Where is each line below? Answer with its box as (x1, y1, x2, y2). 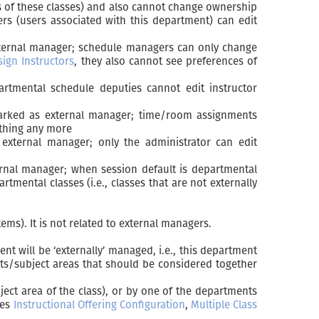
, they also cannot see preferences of (74, 54, 258, 68)
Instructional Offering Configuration (13, 298, 185, 311)
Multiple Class (190, 298, 258, 311)
